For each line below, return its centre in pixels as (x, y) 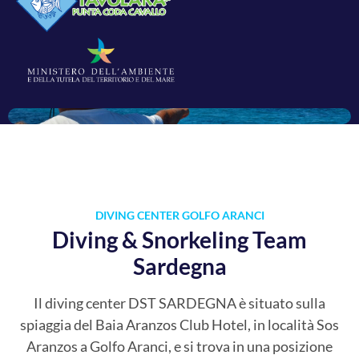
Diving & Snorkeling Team (179, 239)
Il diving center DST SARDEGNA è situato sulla (179, 303)
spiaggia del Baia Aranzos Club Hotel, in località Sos (179, 324)
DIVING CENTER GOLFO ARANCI (179, 215)
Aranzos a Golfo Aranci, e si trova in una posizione (179, 346)
